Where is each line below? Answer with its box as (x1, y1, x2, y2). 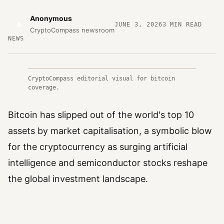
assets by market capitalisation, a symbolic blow (8, 125, 212, 136)
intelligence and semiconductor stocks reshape (8, 157, 207, 168)
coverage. (28, 84, 59, 91)
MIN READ (166, 20, 202, 28)
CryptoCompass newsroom (30, 26, 114, 34)
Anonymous (30, 14, 72, 22)
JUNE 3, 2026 (114, 20, 162, 28)
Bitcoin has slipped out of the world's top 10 (8, 109, 194, 120)
